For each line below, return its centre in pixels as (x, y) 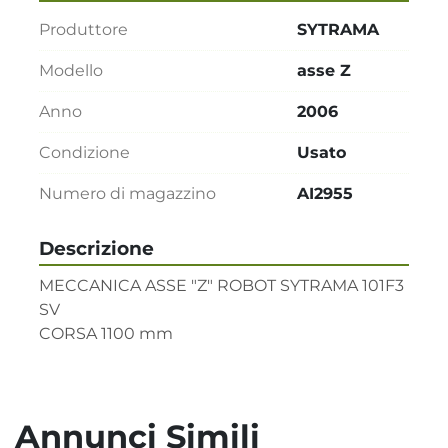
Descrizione (96, 248)
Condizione (84, 152)
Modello (71, 70)
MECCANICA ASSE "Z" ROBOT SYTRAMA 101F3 (221, 285)
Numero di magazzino (127, 193)
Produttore (83, 29)
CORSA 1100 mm (106, 333)
